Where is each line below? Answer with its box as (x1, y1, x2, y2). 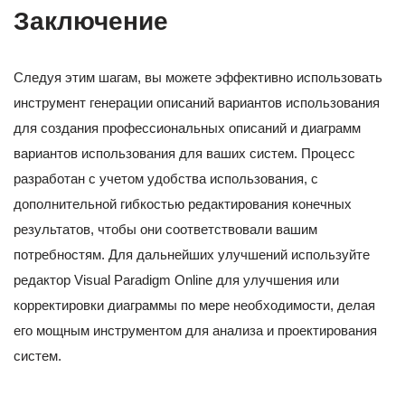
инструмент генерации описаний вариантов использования (14, 94, 380, 110)
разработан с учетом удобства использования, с (14, 170, 318, 186)
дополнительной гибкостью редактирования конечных (14, 195, 352, 212)
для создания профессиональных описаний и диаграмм (14, 119, 361, 136)
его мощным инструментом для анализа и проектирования (14, 322, 377, 338)
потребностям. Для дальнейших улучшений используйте (14, 246, 370, 262)
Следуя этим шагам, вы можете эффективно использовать (14, 69, 382, 85)
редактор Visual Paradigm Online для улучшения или (14, 271, 339, 287)
